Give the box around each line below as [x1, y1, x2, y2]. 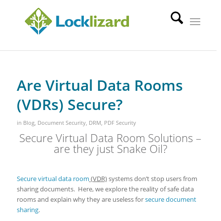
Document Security [37, 119, 86, 126]
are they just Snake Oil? [53, 141, 167, 156]
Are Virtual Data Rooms [16, 75, 183, 95]
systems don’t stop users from [107, 174, 197, 183]
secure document [145, 195, 196, 204]
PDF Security [104, 119, 136, 126]
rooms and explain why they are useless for [16, 195, 145, 204]
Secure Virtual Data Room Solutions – [19, 130, 202, 145]
